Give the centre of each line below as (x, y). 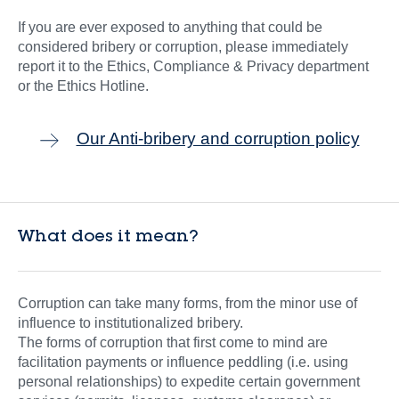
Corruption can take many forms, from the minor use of (187, 303)
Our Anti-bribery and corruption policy (218, 138)
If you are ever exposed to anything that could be (170, 27)
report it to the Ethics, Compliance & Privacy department (193, 66)
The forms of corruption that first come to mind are (173, 342)
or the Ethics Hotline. (83, 85)
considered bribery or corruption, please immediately (183, 46)
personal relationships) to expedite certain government (189, 381)
